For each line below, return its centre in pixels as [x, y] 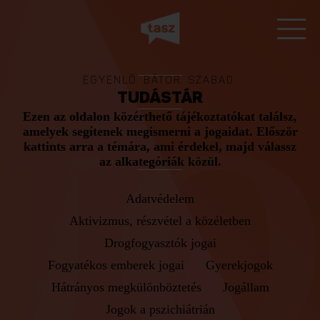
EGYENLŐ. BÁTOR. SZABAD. [160, 81]
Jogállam [246, 287]
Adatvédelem [160, 199]
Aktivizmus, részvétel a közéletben [160, 221]
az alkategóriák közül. [160, 161]
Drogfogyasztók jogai [160, 243]
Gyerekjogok [239, 265]
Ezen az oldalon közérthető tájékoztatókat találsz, [160, 116]
